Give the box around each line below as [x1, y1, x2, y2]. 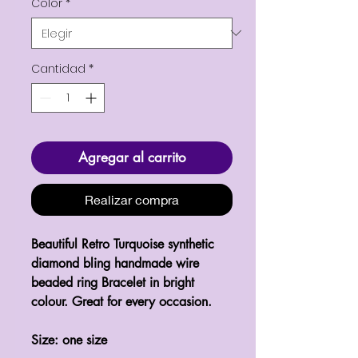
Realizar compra [85, 191, 179, 207]
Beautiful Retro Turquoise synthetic [31, 235, 214, 253]
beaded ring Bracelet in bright [31, 273, 194, 291]
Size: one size [31, 331, 111, 348]
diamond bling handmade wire [31, 254, 199, 272]
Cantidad [31, 60, 86, 77]
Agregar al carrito [78, 148, 186, 166]
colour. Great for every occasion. [31, 292, 216, 310]
